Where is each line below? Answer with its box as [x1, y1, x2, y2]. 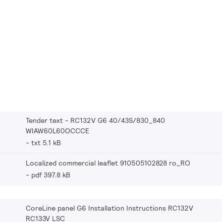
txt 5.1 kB [31, 138, 61, 147]
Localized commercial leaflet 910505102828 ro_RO [26, 158, 190, 167]
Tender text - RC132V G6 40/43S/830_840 [26, 115, 165, 125]
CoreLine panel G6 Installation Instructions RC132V [26, 203, 193, 213]
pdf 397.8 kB [31, 170, 70, 179]
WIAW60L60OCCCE [26, 126, 89, 135]
